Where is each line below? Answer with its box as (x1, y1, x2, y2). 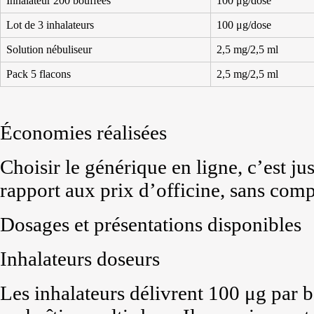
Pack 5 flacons (6, 68, 71, 80)
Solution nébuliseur (6, 43, 92, 55)
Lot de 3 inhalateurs (6, 19, 94, 31)
